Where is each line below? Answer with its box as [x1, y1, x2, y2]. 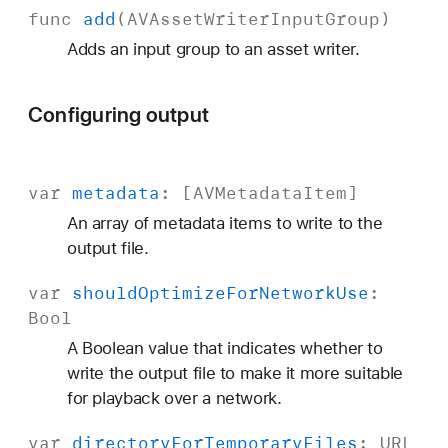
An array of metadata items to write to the [66, 212, 383, 233]
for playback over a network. [66, 387, 282, 408]
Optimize [138, 281, 226, 304]
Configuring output [28, 102, 210, 128]
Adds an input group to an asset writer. [66, 39, 360, 60]
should [72, 281, 138, 304]
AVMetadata [193, 181, 303, 204]
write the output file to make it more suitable [66, 362, 403, 383]
